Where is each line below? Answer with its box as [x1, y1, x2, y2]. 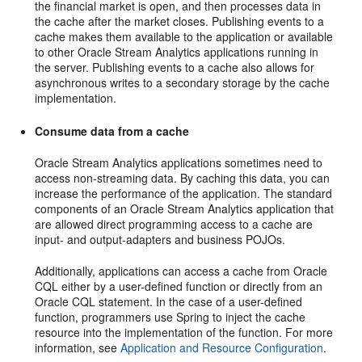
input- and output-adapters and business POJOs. [35, 231, 286, 247]
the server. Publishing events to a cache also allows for [35, 59, 315, 75]
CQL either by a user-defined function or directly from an [35, 278, 323, 294]
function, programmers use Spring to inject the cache [35, 309, 306, 325]
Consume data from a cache [35, 123, 190, 139]
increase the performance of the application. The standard [35, 185, 333, 201]
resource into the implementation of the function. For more [35, 324, 334, 340]
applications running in [200, 44, 319, 60]
